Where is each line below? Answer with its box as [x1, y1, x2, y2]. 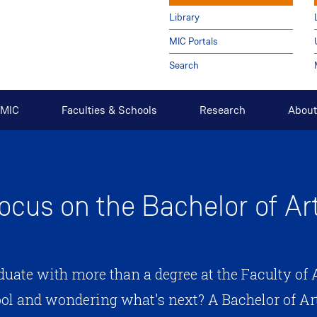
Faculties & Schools [62, 103, 157, 118]
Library [168, 11, 200, 23]
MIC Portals [168, 35, 218, 47]
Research [200, 103, 246, 118]
